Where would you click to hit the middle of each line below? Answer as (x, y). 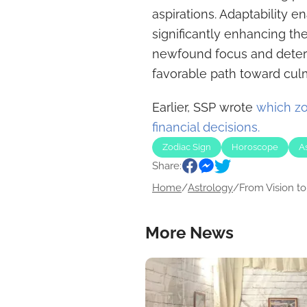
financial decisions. (206, 127)
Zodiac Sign (187, 147)
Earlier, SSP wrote (204, 107)
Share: (167, 166)
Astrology (210, 188)
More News (189, 233)
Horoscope (255, 147)
